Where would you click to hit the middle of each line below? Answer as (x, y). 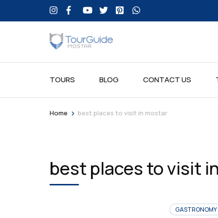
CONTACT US (167, 80)
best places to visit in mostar (123, 113)
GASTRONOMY (196, 209)
